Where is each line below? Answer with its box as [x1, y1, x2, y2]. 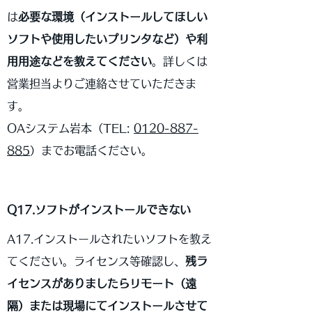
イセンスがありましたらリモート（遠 [7, 278, 196, 289]
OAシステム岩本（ [7, 123, 103, 134]
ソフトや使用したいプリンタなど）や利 [7, 33, 208, 45]
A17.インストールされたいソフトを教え [7, 233, 212, 244]
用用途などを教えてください [7, 56, 152, 67]
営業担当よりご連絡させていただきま [7, 78, 196, 89]
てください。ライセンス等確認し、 [7, 256, 185, 267]
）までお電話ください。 [30, 145, 153, 156]
